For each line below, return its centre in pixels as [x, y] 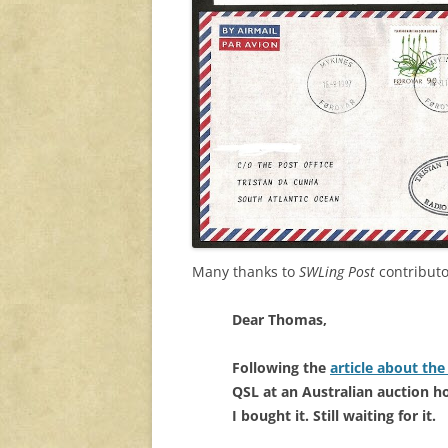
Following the [281, 367]
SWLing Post [337, 271]
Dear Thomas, [279, 319]
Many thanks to [245, 271]
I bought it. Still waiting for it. [334, 415]
